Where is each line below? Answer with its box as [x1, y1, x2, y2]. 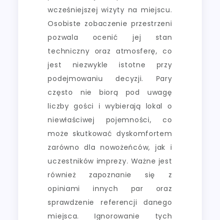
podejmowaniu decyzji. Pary [48, 73, 172, 83]
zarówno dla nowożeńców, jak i [48, 142, 172, 152]
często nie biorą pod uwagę [48, 87, 172, 97]
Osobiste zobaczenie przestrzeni [48, 18, 172, 28]
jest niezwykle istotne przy [48, 59, 172, 70]
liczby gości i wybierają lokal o [48, 101, 172, 111]
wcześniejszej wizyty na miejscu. [48, 4, 172, 15]
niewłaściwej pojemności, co [48, 114, 172, 125]
